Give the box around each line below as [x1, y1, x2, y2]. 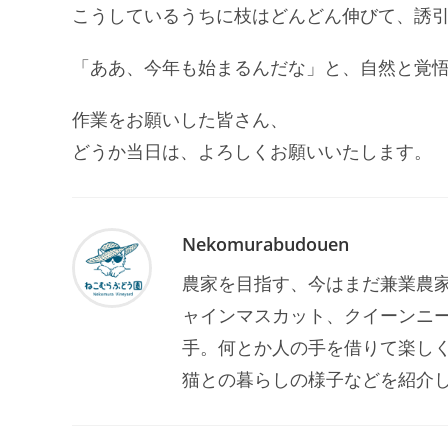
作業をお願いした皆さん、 [72, 107, 288, 132]
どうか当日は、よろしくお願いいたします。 [72, 139, 432, 164]
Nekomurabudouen [182, 232, 349, 257]
